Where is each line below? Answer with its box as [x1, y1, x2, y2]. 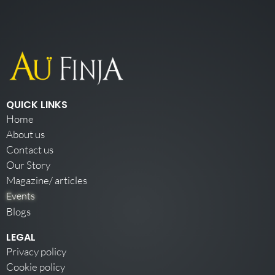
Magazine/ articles [6, 174, 87, 187]
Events [6, 190, 35, 203]
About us [6, 128, 45, 141]
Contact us [6, 143, 53, 157]
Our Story [6, 158, 50, 172]
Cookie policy [6, 260, 65, 274]
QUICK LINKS [6, 98, 68, 112]
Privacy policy [6, 245, 66, 258]
